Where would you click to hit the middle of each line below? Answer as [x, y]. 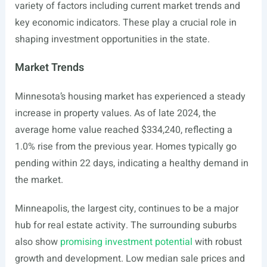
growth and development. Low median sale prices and [130, 259]
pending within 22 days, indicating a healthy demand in [131, 163]
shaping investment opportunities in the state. [112, 39]
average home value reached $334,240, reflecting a [123, 130]
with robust [217, 242]
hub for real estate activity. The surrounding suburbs [125, 225]
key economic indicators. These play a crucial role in [125, 23]
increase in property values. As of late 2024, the [115, 113]
